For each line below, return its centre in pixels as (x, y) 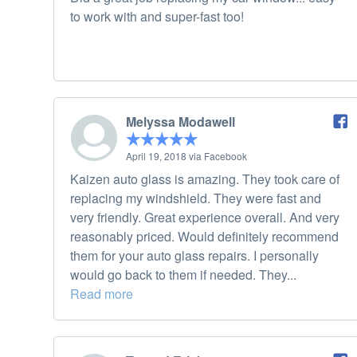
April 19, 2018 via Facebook (186, 156)
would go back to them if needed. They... (183, 275)
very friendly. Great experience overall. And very (205, 218)
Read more (102, 294)
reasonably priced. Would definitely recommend (204, 237)
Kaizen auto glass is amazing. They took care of (205, 179)
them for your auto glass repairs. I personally (194, 256)
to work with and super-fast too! (157, 17)
